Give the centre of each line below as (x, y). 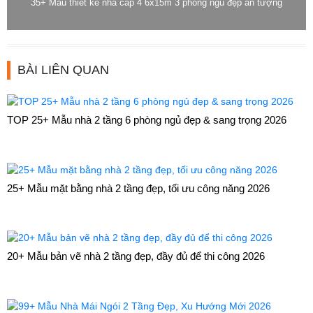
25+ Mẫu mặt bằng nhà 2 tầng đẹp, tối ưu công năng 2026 (138, 188)
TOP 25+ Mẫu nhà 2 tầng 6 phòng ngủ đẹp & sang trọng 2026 (147, 119)
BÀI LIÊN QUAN (63, 70)
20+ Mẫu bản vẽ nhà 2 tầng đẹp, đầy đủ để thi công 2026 (136, 256)
